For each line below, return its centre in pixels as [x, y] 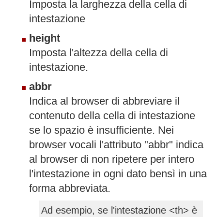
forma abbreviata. [70, 188]
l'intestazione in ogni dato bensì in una [118, 173]
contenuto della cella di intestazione [112, 115]
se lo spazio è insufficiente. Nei [101, 130]
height [45, 38]
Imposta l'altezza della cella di [99, 52]
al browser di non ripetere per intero [112, 159]
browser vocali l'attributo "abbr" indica [116, 144]
